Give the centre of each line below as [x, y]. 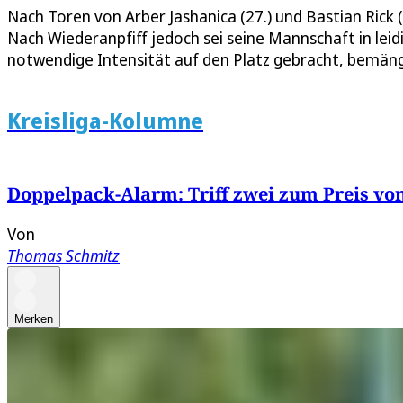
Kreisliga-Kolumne [105, 121]
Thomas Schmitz [63, 255]
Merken [34, 318]
